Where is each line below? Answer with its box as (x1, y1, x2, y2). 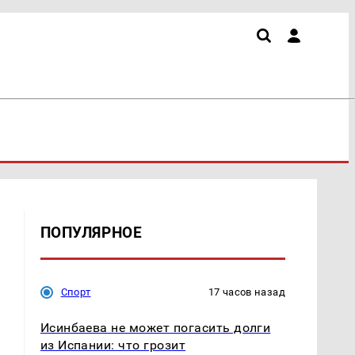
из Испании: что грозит (40, 337, 186, 353)
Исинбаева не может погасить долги (40, 319, 271, 335)
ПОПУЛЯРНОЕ (40, 223, 143, 242)
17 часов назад (208, 285, 285, 298)
